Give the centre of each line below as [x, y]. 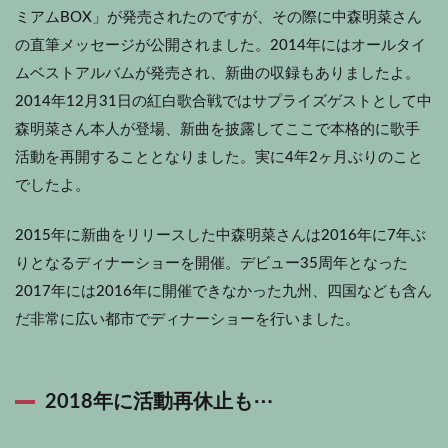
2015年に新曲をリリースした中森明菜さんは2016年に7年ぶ [220, 235]
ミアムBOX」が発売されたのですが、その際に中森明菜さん [218, 17]
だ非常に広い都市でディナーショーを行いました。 [187, 319]
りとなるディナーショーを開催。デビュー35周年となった [211, 263]
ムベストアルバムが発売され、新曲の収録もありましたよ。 [217, 73]
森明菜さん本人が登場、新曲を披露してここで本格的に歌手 [217, 129]
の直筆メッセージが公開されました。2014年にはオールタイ [220, 45]
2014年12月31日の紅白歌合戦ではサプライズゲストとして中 [223, 101]
